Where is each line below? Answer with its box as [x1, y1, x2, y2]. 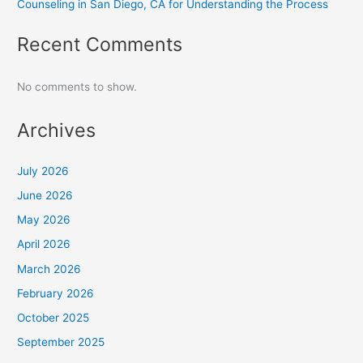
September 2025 [17, 335, 105, 349]
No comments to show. [17, 80, 138, 94]
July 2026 [17, 164, 70, 177]
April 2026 [17, 237, 71, 251]
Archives [17, 118, 96, 143]
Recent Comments [17, 32, 183, 56]
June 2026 [17, 188, 74, 202]
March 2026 [17, 262, 82, 275]
